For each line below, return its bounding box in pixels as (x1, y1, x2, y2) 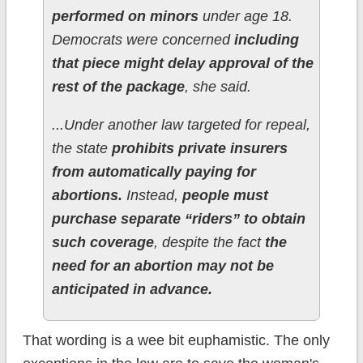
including (229, 32, 299, 49)
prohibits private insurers (111, 140, 288, 157)
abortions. (51, 187, 122, 204)
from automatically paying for (51, 164, 256, 181)
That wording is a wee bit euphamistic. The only (22, 332, 330, 349)
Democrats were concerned (51, 32, 230, 49)
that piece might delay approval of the (51, 55, 314, 72)
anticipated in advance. (51, 281, 212, 298)
